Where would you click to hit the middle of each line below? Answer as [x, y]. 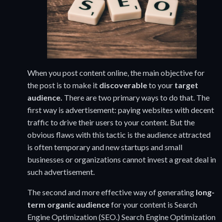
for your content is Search [153, 204]
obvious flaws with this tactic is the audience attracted [119, 134]
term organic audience [68, 204]
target [186, 85]
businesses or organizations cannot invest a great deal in [122, 159]
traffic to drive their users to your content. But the [111, 122]
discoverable [124, 85]
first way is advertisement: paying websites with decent [121, 110]
